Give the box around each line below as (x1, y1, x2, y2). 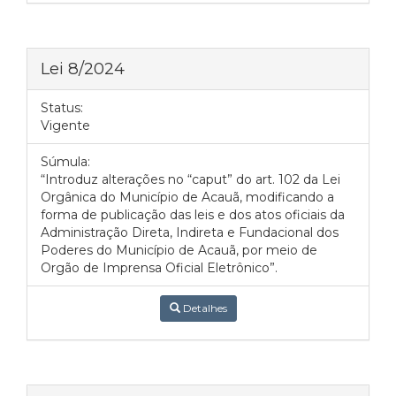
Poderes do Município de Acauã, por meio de (41, 242, 317, 258)
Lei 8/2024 (41, 58, 125, 79)
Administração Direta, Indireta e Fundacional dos (41, 225, 339, 240)
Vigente (41, 118, 90, 133)
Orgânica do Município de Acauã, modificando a (41, 189, 334, 205)
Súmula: (41, 154, 90, 170)
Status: (41, 100, 83, 116)
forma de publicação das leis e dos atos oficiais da (41, 207, 345, 223)
